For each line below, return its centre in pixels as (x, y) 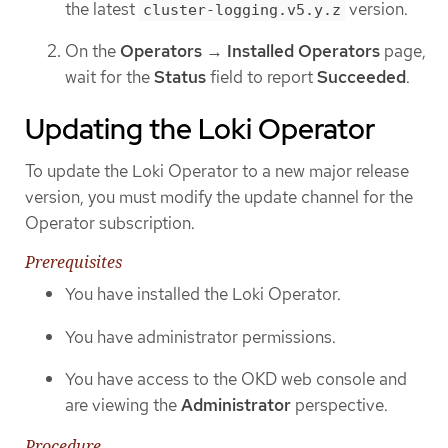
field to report (261, 77)
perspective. (339, 405)
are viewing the (123, 405)
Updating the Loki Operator (200, 128)
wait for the (109, 77)
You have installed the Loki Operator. (203, 293)
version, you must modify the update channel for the (219, 196)
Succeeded (361, 77)
